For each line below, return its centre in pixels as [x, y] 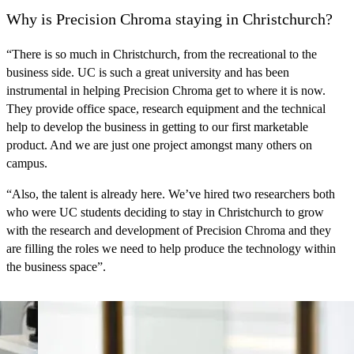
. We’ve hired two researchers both [249, 194]
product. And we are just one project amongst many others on [159, 145]
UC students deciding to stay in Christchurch [171, 212]
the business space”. [56, 266]
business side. [42, 72]
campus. [27, 163]
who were [33, 212]
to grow [303, 212]
